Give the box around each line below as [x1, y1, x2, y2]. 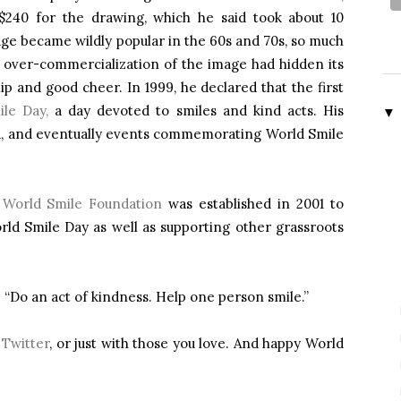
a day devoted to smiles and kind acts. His [47, 102, 344, 119]
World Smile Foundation [2, 195, 163, 212]
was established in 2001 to [162, 195, 345, 212]
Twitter [2, 335, 50, 352]
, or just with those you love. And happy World [49, 335, 345, 352]
